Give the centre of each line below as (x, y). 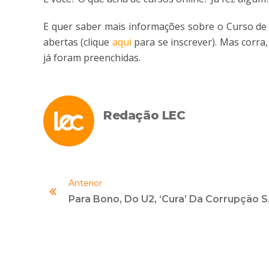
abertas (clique (78, 42)
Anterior (85, 183)
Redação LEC (144, 115)
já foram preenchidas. (92, 57)
